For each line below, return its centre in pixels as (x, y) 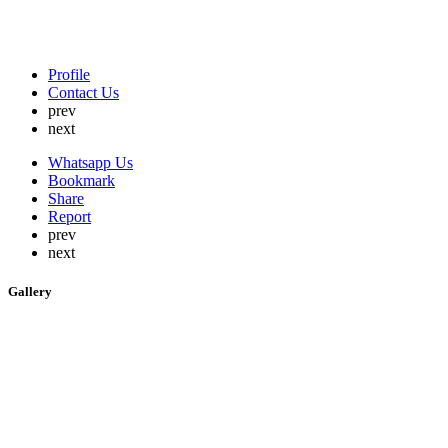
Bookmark (81, 180)
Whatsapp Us (90, 162)
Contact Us (83, 92)
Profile (69, 74)
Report (69, 216)
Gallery (30, 292)
